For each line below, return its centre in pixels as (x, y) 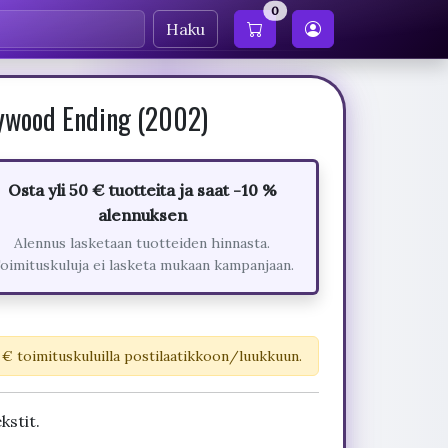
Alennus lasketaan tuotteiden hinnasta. (142, 243)
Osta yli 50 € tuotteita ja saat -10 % (142, 190)
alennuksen (142, 215)
